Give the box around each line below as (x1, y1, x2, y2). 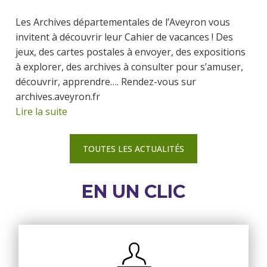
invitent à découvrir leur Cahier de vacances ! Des (15, 30, 233, 44)
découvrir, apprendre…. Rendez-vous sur (15, 75, 196, 89)
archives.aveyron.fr (15, 90, 100, 104)
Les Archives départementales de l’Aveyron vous (15, 15, 230, 29)
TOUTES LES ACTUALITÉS (83, 142, 184, 154)
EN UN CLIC (82, 181, 185, 203)
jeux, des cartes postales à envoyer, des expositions (15, 45, 246, 59)
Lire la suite (15, 105, 67, 119)
